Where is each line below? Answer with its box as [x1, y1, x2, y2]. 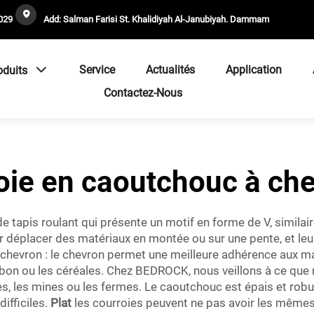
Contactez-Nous [104, 86, 182, 100]
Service [79, 63, 115, 76]
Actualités [146, 63, 195, 76]
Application [226, 63, 282, 76]
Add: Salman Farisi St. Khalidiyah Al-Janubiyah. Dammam [41, 14, 269, 25]
